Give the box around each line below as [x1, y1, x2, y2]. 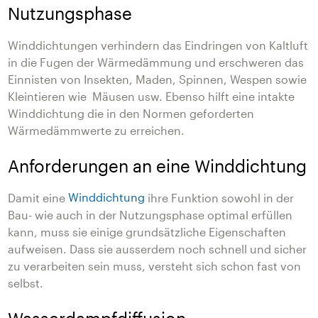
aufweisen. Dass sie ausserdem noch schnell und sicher [8, 241, 307, 256]
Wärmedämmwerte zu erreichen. [8, 123, 185, 137]
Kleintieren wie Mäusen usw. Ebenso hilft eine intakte [8, 89, 295, 103]
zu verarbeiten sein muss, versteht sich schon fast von [8, 258, 302, 273]
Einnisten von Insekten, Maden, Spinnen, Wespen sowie [8, 72, 307, 86]
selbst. [8, 275, 44, 290]
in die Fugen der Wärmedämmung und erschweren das [8, 55, 305, 69]
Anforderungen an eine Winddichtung [8, 155, 307, 176]
